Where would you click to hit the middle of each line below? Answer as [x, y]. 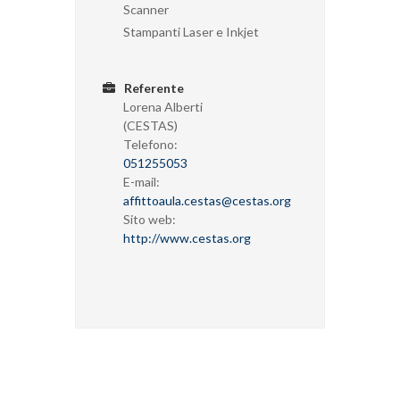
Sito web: [150, 219]
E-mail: [142, 181]
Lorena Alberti [163, 106]
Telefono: [150, 144]
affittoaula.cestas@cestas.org [207, 200]
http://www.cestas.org [187, 237]
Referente [153, 87]
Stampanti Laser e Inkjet [191, 31]
